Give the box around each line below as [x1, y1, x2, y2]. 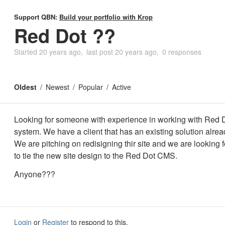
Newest [46, 82, 69, 92]
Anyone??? [14, 168, 55, 180]
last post [86, 47, 115, 57]
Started [14, 47, 39, 57]
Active [112, 82, 131, 92]
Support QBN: [14, 12, 59, 22]
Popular [78, 82, 103, 92]
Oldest [14, 82, 37, 92]
